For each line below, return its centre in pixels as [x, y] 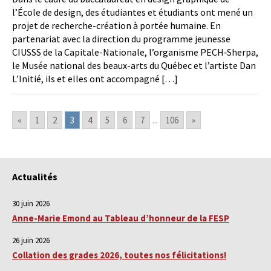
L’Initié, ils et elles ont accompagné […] [95, 79]
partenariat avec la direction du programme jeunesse [121, 39]
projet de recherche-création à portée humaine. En [116, 26]
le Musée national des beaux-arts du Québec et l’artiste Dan [134, 66]
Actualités [35, 177]
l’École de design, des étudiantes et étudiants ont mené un [132, 12]
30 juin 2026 [31, 204]
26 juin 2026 [31, 241]
